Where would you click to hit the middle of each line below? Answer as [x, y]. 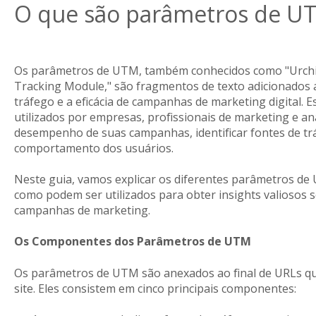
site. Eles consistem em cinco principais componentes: [155, 288]
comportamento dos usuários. [93, 148]
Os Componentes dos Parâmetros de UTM [132, 242]
